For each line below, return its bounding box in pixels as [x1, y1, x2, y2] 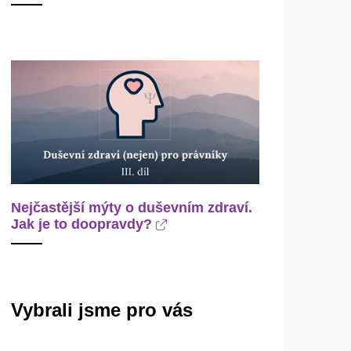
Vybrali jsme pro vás [11, 299, 194, 321]
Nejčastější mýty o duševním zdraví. [11, 200, 253, 216]
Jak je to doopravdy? [11, 216, 157, 233]
